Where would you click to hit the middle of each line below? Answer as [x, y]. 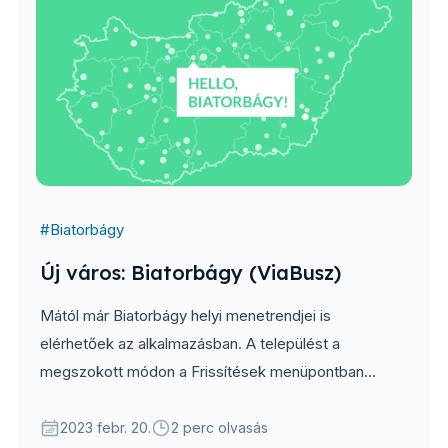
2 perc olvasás [219, 427]
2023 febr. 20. [105, 427]
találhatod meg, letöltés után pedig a [164, 399]
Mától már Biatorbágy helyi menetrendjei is [185, 315]
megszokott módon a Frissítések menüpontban [202, 371]
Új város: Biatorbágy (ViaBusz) [190, 272]
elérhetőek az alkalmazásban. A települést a [190, 343]
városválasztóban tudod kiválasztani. [165, 427]
